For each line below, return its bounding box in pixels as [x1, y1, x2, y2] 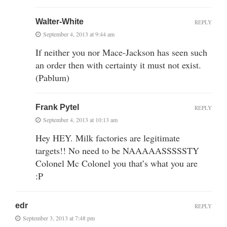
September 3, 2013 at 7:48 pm [23, 213, 95, 222]
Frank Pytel [35, 102, 79, 111]
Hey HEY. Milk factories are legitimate [35, 131, 180, 144]
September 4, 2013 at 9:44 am [43, 29, 115, 38]
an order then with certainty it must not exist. [35, 58, 201, 71]
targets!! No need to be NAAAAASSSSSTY [35, 144, 199, 157]
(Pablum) [35, 71, 69, 84]
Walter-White [35, 17, 84, 26]
